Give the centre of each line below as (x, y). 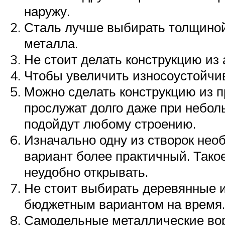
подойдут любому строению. (110, 123)
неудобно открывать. (86, 172)
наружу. (47, 11)
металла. (51, 43)
